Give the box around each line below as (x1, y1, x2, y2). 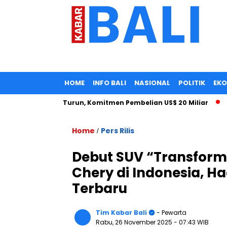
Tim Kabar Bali (96, 208, 147, 217)
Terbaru (72, 179, 127, 198)
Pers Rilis (101, 126, 134, 136)
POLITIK (178, 78, 205, 88)
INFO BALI (93, 78, 126, 88)
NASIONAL (134, 78, 170, 88)
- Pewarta (155, 208, 186, 217)
